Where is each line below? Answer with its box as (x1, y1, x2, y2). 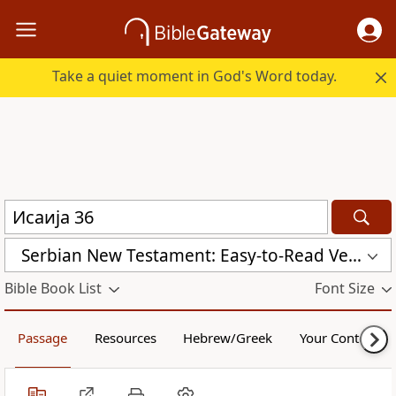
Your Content (299, 329, 378, 347)
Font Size (314, 278, 375, 299)
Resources (94, 329, 156, 347)
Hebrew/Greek (183, 329, 273, 347)
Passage (18, 329, 68, 347)
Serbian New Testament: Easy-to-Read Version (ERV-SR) (348, 243, 362, 267)
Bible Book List (4, 278, 102, 299)
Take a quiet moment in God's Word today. (52, 66, 338, 87)
